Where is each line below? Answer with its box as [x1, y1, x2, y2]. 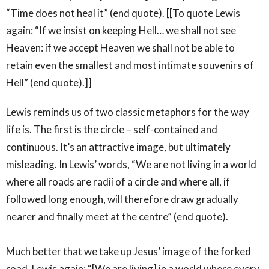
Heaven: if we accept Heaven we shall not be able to [6, 41, 235, 54]
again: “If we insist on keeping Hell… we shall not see [6, 23, 236, 37]
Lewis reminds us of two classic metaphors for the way [6, 105, 249, 118]
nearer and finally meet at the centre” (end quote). [6, 210, 228, 223]
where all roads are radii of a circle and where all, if [6, 175, 230, 188]
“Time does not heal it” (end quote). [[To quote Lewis [6, 6, 240, 19]
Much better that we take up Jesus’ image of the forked [6, 244, 251, 258]
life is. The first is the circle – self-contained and [6, 122, 217, 136]
